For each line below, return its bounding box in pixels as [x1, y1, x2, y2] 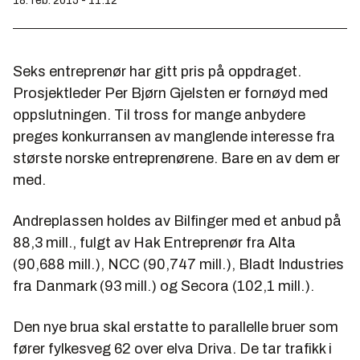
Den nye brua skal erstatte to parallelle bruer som [13, 319, 338, 336]
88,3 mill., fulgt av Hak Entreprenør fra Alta [13, 235, 296, 252]
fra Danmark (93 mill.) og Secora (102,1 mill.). [13, 278, 314, 295]
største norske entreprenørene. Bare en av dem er [13, 150, 340, 167]
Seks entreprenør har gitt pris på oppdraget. [13, 63, 301, 80]
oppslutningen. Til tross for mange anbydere [13, 107, 305, 124]
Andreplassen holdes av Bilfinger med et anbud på [13, 213, 342, 230]
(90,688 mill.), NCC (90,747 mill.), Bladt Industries [13, 256, 344, 273]
